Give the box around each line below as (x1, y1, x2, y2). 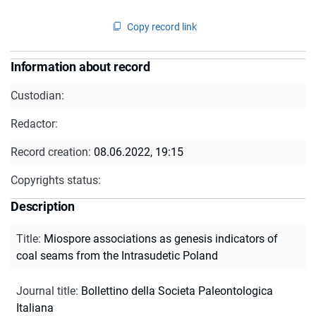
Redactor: (11, 116, 58, 130)
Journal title (16, 284, 75, 298)
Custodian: (11, 88, 64, 102)
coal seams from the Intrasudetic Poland (16, 248, 218, 262)
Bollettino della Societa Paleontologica (81, 284, 273, 298)
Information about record (11, 59, 150, 74)
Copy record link (127, 20, 197, 32)
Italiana (16, 300, 54, 315)
